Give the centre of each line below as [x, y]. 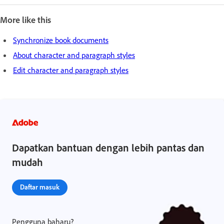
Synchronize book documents [61, 40]
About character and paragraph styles [74, 55]
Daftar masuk [40, 186]
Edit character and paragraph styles [71, 70]
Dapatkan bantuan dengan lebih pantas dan [108, 147]
